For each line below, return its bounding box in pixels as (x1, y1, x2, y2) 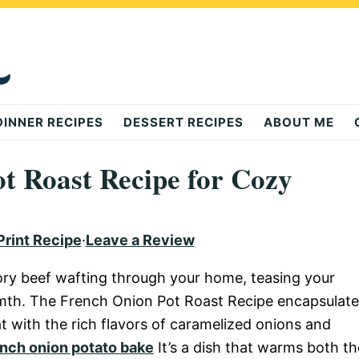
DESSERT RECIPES (123, 115, 244, 130)
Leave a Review (85, 232, 195, 248)
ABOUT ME (264, 115, 334, 130)
